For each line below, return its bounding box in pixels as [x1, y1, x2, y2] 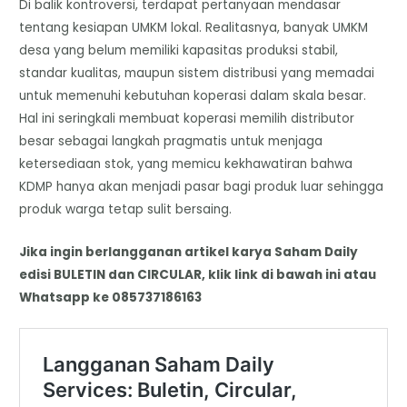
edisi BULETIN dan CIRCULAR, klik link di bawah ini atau [19, 265, 377, 283]
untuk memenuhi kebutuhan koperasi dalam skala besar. [19, 86, 367, 104]
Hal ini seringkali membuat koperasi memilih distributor [19, 109, 355, 127]
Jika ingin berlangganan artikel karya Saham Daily [19, 243, 359, 261]
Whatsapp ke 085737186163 [19, 288, 203, 306]
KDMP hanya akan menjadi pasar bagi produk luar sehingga [19, 177, 384, 195]
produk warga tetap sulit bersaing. [19, 200, 233, 218]
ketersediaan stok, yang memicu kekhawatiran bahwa [19, 154, 353, 173]
